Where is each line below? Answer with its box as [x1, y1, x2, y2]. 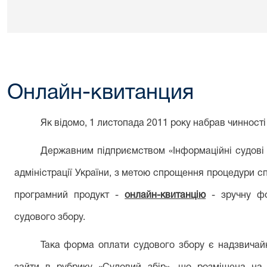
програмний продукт [14, 191, 116, 200]
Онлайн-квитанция [7, 83, 194, 103]
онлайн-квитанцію [125, 191, 206, 200]
